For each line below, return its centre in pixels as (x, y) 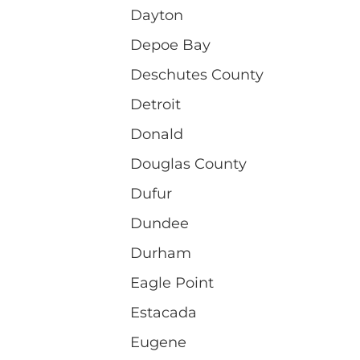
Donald (157, 134)
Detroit (155, 104)
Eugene (158, 342)
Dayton (157, 15)
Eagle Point (172, 282)
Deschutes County (197, 74)
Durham (161, 253)
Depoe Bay (170, 45)
